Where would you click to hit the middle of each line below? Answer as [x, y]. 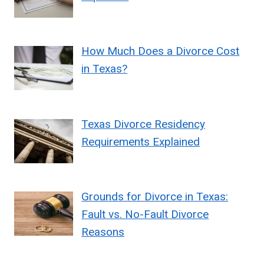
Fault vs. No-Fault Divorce [145, 214]
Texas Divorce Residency [143, 124]
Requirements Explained [141, 141]
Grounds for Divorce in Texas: [155, 197]
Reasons [103, 232]
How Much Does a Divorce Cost [161, 51]
